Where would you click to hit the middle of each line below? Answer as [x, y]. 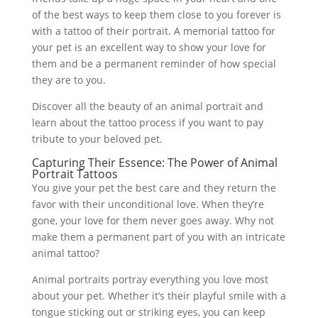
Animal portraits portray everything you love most [150, 279]
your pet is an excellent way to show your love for [149, 47]
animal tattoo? [65, 253]
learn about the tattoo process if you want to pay [147, 122]
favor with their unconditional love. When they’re [148, 204]
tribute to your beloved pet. [97, 139]
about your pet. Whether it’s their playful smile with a [159, 296]
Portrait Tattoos [75, 174]
